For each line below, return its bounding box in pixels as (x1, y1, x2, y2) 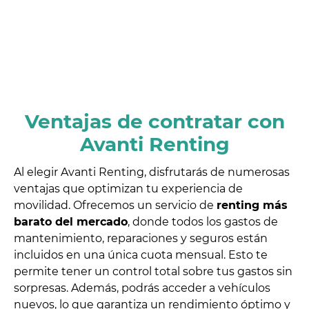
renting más (217, 199, 288, 212)
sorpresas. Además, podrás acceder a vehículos (14, 281, 270, 295)
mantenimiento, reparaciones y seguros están (14, 232, 268, 246)
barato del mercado (14, 215, 128, 229)
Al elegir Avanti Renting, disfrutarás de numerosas (14, 166, 290, 179)
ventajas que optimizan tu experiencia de (14, 182, 243, 196)
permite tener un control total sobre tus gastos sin (14, 265, 292, 279)
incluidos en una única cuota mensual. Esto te (14, 248, 268, 262)
